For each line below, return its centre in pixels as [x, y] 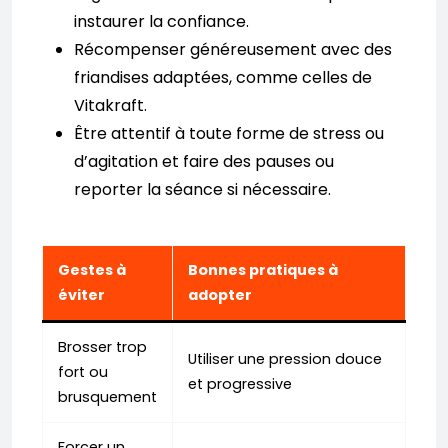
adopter [220, 294]
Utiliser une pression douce [285, 358]
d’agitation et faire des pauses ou [204, 161]
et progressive [240, 383]
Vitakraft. [110, 105]
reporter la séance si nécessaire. [202, 189]
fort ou [83, 371]
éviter [81, 294]
